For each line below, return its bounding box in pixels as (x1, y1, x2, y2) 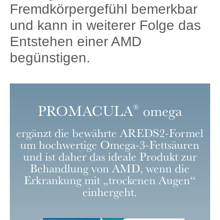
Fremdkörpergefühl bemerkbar (9, 1, 197, 17)
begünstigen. (9, 50, 90, 65)
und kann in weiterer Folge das (9, 17, 201, 33)
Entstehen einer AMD (9, 33, 141, 49)
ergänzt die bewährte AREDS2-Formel (16, 124, 204, 141)
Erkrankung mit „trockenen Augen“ (24, 171, 196, 188)
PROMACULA (37, 99, 133, 121)
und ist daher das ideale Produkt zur (23, 147, 197, 165)
